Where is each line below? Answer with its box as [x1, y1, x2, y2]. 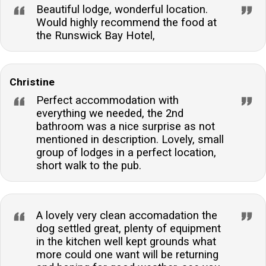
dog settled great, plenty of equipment [36, 221, 221, 235]
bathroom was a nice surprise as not [36, 119, 215, 133]
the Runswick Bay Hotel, [36, 28, 155, 42]
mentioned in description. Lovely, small [36, 132, 224, 146]
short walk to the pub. [36, 159, 141, 172]
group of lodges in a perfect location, [36, 145, 216, 159]
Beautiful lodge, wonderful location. [36, 2, 208, 16]
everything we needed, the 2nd [36, 106, 183, 120]
